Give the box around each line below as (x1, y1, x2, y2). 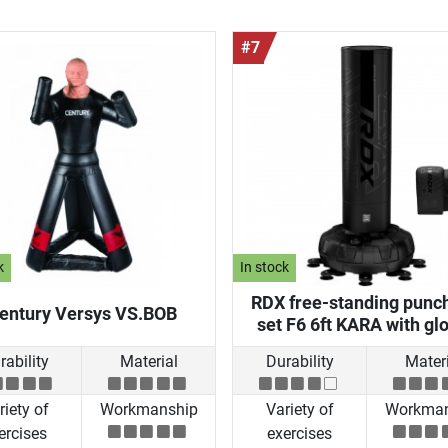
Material (119, 351, 178, 371)
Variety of (265, 400, 334, 420)
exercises (267, 424, 332, 444)
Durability (265, 351, 334, 371)
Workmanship (99, 400, 198, 420)
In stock (240, 259, 290, 277)
